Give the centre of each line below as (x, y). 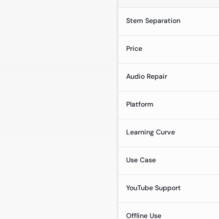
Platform (140, 104)
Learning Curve (151, 132)
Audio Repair (147, 76)
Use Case (141, 160)
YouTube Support (153, 188)
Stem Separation (153, 21)
